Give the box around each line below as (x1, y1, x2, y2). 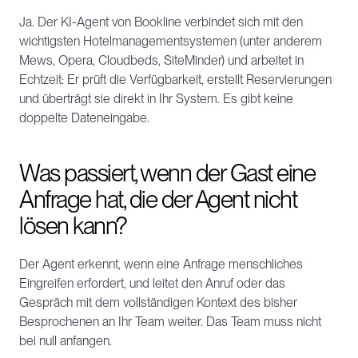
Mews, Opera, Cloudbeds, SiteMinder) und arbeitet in (19, 53, 304, 68)
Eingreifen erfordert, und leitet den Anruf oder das (19, 276, 285, 291)
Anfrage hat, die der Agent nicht (19, 185, 296, 213)
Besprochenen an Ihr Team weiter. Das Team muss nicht (19, 314, 321, 329)
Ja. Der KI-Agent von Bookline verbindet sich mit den (19, 14, 303, 30)
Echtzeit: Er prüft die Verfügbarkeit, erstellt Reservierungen (19, 72, 332, 87)
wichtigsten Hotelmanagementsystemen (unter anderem (19, 34, 322, 49)
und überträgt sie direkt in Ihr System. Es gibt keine (19, 91, 293, 106)
